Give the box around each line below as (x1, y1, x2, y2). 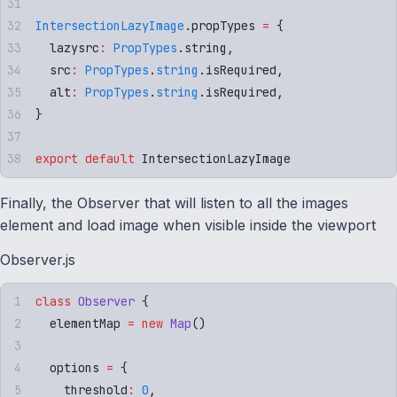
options (35, 359, 106, 376)
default (78, 150, 135, 167)
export (35, 150, 78, 167)
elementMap (35, 315, 128, 331)
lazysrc (35, 39, 99, 56)
